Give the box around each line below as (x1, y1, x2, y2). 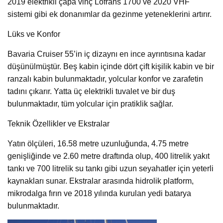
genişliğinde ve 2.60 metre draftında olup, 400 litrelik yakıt (7, 152, 210, 161)
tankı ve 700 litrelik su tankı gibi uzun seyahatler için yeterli (7, 164, 214, 173)
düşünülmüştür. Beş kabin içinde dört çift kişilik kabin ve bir (7, 62, 214, 71)
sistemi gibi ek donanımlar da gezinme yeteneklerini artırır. (7, 10, 212, 19)
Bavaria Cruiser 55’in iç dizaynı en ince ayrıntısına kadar (7, 50, 206, 59)
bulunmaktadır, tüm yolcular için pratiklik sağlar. (7, 100, 173, 109)
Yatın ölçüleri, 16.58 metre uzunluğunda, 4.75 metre (7, 139, 189, 148)
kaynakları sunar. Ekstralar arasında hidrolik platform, (7, 177, 194, 186)
